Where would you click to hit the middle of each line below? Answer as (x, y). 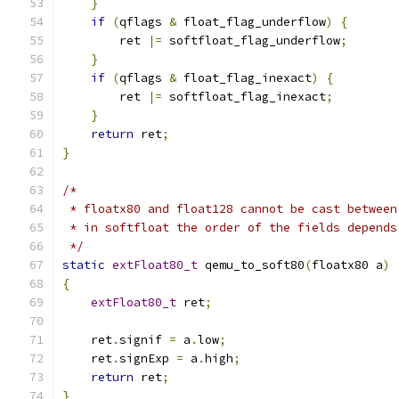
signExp (148, 358)
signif (144, 340)
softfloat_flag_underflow (251, 41)
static (84, 265)
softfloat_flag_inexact (244, 97)
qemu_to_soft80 (251, 265)
